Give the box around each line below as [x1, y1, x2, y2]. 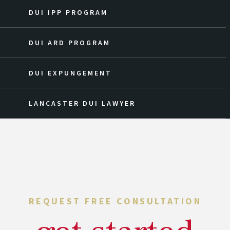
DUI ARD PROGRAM [29, 38, 110, 47]
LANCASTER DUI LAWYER [29, 99, 136, 108]
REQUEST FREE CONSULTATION [28, 195, 202, 207]
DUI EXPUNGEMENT [29, 68, 112, 78]
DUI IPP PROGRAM [29, 8, 108, 17]
